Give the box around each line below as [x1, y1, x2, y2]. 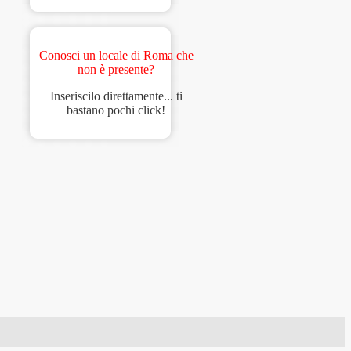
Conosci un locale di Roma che [38, 49, 194, 63]
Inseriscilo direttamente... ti [49, 89, 183, 103]
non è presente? [78, 63, 155, 77]
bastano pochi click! [67, 103, 166, 118]
